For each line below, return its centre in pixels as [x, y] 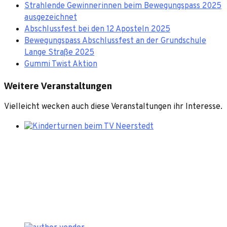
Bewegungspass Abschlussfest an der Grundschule [115, 41]
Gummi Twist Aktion [61, 65]
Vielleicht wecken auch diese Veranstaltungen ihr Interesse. [113, 107]
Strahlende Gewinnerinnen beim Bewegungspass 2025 [123, 6]
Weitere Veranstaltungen [58, 86]
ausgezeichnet [51, 18]
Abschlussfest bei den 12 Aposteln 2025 [97, 30]
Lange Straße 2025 [59, 53]
